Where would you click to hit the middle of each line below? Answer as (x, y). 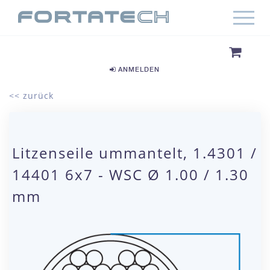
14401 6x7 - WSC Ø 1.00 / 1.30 (130, 174)
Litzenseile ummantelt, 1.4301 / (135, 153)
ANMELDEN (137, 69)
